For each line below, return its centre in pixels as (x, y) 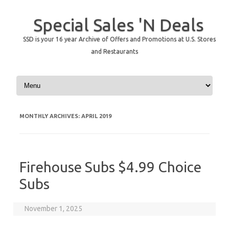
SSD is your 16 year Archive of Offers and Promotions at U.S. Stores (119, 39)
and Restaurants (114, 51)
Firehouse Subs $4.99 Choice (110, 167)
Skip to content (38, 77)
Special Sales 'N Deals (118, 25)
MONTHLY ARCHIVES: (50, 116)
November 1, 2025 (54, 209)
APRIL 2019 (96, 116)
